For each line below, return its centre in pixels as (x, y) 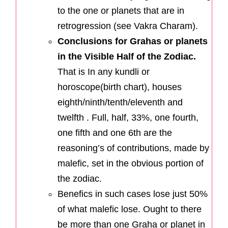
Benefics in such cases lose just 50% (133, 194)
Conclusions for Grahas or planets (133, 41)
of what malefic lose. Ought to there (130, 209)
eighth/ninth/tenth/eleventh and (120, 102)
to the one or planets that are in (121, 10)
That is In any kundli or (104, 72)
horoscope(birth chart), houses (120, 87)
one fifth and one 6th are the (115, 133)
